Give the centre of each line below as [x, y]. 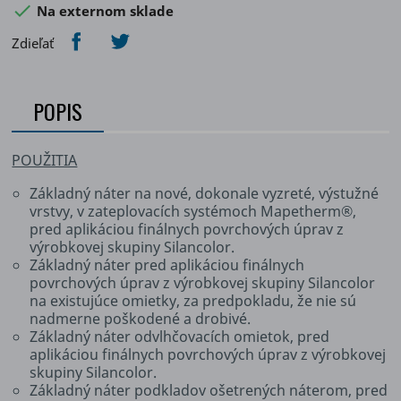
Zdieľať [33, 43]
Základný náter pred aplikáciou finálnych [167, 264]
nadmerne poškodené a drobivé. [141, 318]
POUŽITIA [45, 160]
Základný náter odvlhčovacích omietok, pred [180, 336]
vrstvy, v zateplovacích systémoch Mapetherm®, [193, 211]
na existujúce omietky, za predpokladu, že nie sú [193, 300]
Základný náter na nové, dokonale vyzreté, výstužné [205, 193]
